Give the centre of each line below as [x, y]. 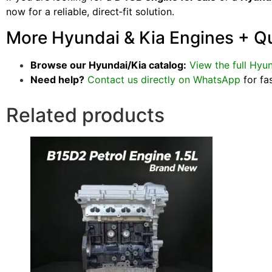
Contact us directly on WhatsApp [164, 79]
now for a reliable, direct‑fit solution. [90, 12]
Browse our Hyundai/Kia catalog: [108, 65]
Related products [85, 115]
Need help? [57, 79]
